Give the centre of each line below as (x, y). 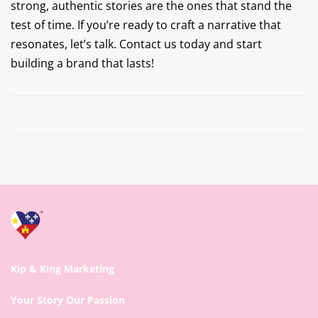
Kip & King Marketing (62, 269)
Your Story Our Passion (68, 300)
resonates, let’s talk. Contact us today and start (136, 44)
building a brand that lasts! (82, 63)
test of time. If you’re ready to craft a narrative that (146, 25)
